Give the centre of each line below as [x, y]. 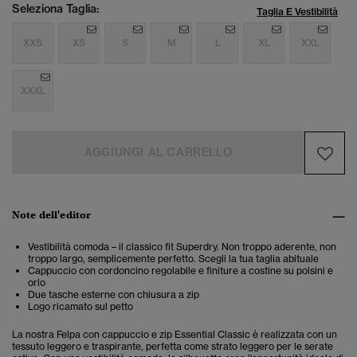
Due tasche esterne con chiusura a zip [114, 295]
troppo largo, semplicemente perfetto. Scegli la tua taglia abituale [173, 259]
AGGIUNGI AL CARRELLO [159, 153]
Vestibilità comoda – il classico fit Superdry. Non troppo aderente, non [182, 247]
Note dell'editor [52, 215]
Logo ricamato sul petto [80, 307]
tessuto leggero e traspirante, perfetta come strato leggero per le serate [173, 347]
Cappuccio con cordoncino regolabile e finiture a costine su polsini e [180, 271]
